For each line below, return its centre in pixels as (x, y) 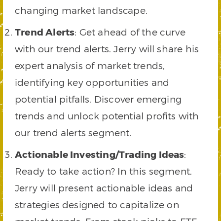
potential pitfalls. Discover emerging (98, 99)
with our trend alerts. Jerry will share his (107, 49)
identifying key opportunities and (92, 82)
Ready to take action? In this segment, (104, 171)
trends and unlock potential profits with (107, 116)
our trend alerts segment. (73, 132)
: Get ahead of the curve (130, 32)
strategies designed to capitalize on (97, 204)
